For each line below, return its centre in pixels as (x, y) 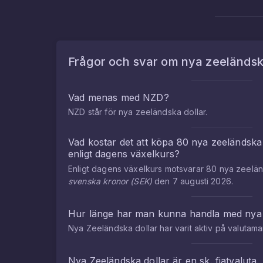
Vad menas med (106, 97)
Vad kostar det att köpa (122, 142)
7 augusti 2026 (202, 181)
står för (102, 112)
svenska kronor (98, 181)
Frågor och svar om (125, 62)
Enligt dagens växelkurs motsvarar (137, 169)
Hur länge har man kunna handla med (157, 214)
